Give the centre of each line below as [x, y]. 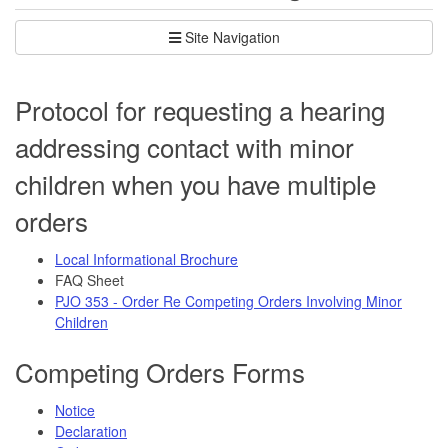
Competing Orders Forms [160, 371]
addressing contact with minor [184, 146]
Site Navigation [232, 36]
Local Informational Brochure [146, 258]
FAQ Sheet [89, 279]
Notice [75, 409]
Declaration [91, 430]
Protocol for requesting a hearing [200, 109]
